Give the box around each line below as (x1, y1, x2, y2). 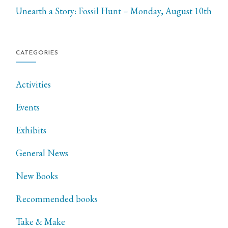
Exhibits (16, 124, 47, 136)
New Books (16, 170, 59, 182)
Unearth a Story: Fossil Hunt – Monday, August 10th (16, 5, 212, 17)
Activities (16, 78, 51, 91)
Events (16, 101, 40, 113)
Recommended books (16, 193, 98, 205)
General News (16, 147, 69, 159)
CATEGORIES (16, 50, 59, 56)
